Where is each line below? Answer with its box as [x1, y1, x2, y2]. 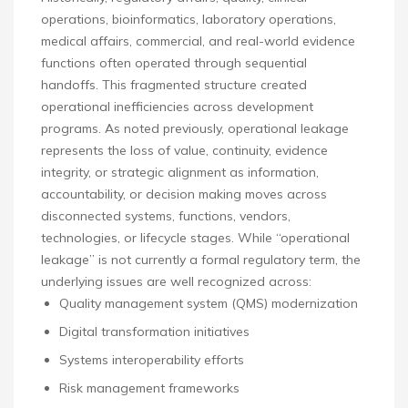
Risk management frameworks [59, 380, 240, 397]
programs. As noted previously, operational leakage [41, 120, 349, 138]
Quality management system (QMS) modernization [59, 295, 358, 312]
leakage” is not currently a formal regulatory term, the [41, 251, 361, 269]
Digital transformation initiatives [59, 323, 250, 341]
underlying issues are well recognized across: [41, 273, 311, 291]
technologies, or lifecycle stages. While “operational [41, 229, 350, 247]
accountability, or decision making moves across [41, 186, 327, 203]
